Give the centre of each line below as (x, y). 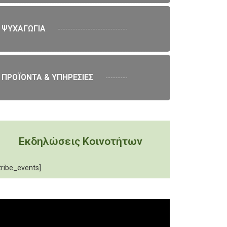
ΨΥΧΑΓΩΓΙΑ (23, 29)
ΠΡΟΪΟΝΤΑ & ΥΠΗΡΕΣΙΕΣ (47, 77)
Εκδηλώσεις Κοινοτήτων (81, 141)
